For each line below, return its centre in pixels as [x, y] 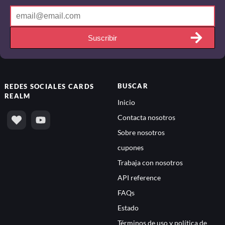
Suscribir [102, 38]
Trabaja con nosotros [150, 163]
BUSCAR [133, 86]
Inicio [126, 102]
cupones [131, 148]
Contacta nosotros [146, 118]
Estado [128, 208]
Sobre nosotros [141, 133]
